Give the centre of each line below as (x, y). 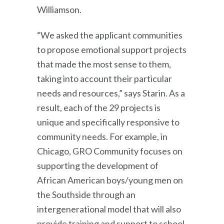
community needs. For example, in (102, 136)
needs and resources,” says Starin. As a (111, 93)
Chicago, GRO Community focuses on (110, 151)
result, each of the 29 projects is (99, 107)
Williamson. (59, 9)
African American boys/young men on (110, 180)
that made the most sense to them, (104, 64)
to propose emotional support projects (112, 49)
